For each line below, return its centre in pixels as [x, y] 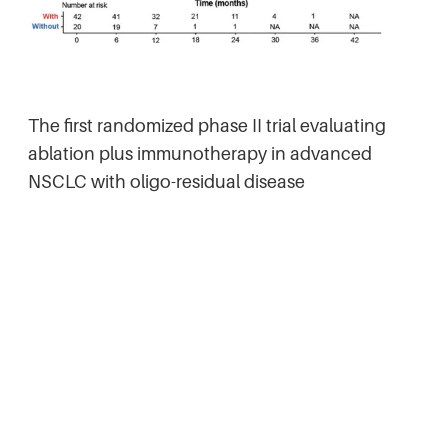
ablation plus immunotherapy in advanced [200, 154]
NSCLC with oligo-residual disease [166, 182]
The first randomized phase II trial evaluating [207, 126]
